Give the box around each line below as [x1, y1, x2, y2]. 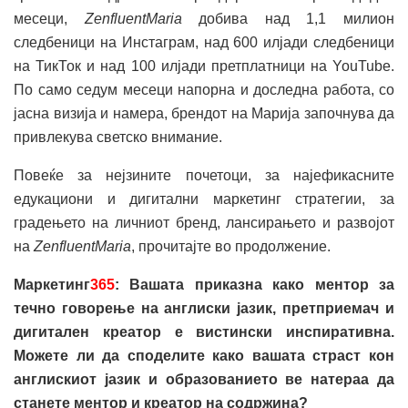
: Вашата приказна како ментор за [115, 276, 394, 292]
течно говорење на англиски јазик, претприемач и [14, 300, 394, 316]
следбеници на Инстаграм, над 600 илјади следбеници [14, 34, 394, 50]
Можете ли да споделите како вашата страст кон [14, 347, 394, 363]
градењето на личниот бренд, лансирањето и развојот [14, 214, 394, 230]
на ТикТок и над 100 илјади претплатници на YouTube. [14, 57, 394, 74]
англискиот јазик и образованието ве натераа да [14, 371, 394, 387]
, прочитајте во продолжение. [131, 238, 331, 254]
